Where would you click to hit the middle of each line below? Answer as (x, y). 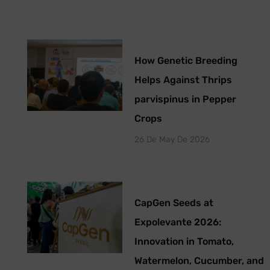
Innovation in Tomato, (184, 242)
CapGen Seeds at (174, 203)
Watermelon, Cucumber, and (199, 261)
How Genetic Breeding (186, 61)
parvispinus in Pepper (185, 99)
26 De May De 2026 (172, 140)
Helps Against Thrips (183, 80)
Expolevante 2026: (177, 222)
